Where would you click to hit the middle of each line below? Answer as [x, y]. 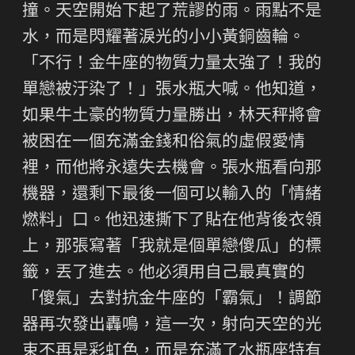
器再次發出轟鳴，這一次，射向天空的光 [172, 326]
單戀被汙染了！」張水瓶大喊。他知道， [172, 90]
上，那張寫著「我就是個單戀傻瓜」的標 [172, 247]
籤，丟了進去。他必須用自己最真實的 [164, 273]
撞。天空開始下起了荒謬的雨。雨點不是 [172, 12]
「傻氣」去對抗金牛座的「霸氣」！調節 [172, 300]
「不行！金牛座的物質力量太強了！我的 [172, 64]
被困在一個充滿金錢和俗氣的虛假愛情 [164, 143]
